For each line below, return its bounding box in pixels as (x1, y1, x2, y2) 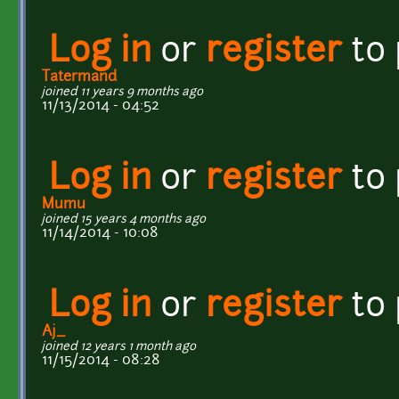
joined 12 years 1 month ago (42, 340, 196, 353)
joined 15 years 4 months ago (42, 213, 206, 225)
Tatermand (42, 69, 117, 85)
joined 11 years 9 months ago (42, 85, 203, 98)
